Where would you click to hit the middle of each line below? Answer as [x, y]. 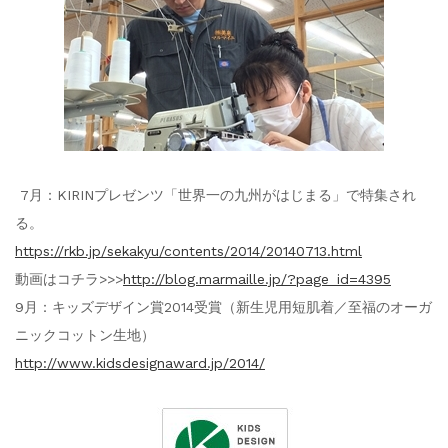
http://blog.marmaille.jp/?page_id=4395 [256, 278]
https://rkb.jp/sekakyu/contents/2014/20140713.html [188, 250]
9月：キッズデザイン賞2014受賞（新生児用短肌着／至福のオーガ [223, 306]
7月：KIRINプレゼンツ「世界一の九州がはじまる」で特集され [215, 194]
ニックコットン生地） [84, 334]
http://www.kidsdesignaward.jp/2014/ [139, 362]
